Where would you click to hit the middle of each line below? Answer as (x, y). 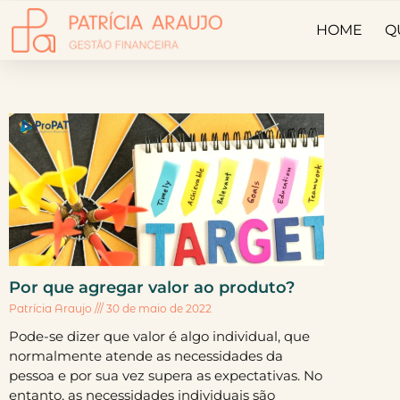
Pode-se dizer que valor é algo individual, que (159, 336)
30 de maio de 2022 (158, 308)
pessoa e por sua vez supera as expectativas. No (166, 375)
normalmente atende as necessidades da (146, 356)
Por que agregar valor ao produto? (152, 287)
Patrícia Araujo (52, 308)
